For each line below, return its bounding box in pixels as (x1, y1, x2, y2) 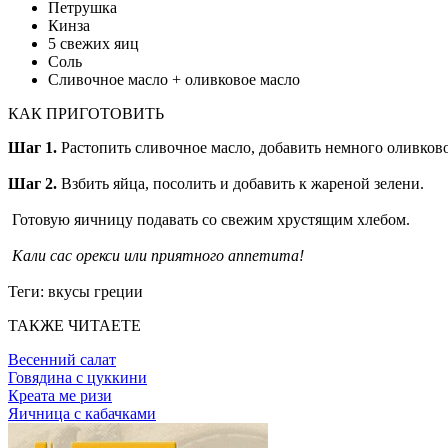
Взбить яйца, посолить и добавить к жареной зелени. (57, 174, 428, 192)
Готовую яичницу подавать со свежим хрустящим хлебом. (8, 210, 414, 228)
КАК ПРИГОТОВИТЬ (8, 104, 164, 122)
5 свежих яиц (48, 34, 139, 52)
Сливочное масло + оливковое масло (48, 70, 300, 88)
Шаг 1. (8, 138, 57, 156)
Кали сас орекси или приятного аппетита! (8, 246, 308, 264)
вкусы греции (48, 282, 143, 300)
